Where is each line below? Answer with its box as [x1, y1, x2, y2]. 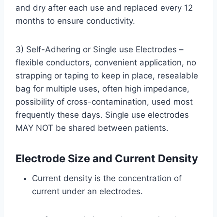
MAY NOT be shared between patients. [15, 123, 169, 133]
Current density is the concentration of [32, 173, 182, 184]
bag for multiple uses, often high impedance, [15, 84, 189, 94]
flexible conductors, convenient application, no [15, 58, 196, 68]
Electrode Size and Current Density [15, 152, 198, 165]
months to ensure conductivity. [15, 16, 135, 26]
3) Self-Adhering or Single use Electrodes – [15, 45, 184, 55]
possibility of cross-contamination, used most [15, 97, 193, 107]
